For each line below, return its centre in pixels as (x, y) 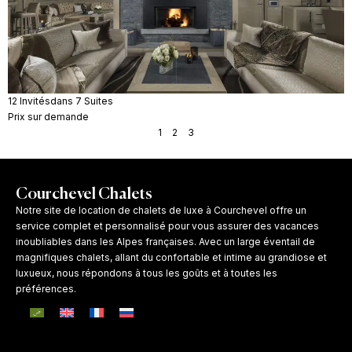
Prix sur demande (48, 116)
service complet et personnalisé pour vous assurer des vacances (167, 226)
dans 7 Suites (82, 101)
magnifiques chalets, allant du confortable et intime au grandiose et (171, 258)
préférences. (46, 289)
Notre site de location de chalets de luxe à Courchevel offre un (161, 211)
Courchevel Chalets (84, 195)
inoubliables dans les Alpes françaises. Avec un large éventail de (165, 242)
